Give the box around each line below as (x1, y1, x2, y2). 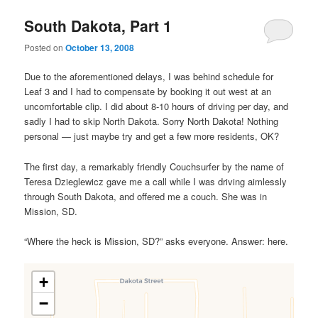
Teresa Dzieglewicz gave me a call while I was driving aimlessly (24, 174, 287, 188)
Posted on (24, 41, 66, 54)
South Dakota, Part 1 (24, 14, 172, 36)
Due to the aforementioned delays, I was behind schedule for (24, 70, 274, 84)
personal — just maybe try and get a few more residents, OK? (24, 129, 280, 143)
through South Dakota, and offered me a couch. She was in (24, 189, 268, 203)
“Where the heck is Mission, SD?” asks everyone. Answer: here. (24, 234, 289, 248)
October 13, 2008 (65, 41, 135, 55)
